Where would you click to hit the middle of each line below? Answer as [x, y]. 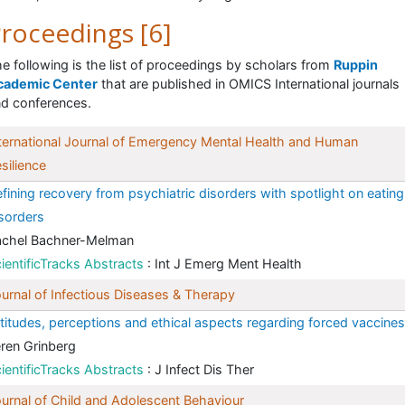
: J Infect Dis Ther [201, 370]
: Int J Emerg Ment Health [225, 264]
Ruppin [356, 65]
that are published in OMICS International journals [249, 84]
